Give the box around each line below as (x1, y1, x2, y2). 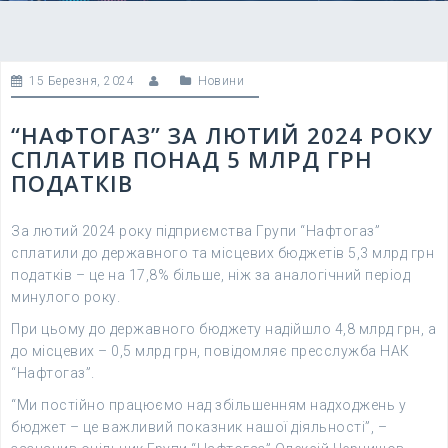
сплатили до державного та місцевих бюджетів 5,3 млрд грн (11, 245, 434, 261)
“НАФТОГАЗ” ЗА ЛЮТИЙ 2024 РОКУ (11, 120, 433, 150)
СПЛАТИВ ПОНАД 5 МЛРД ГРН (11, 144, 373, 174)
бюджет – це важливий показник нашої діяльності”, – (11, 419, 387, 435)
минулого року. (11, 289, 120, 305)
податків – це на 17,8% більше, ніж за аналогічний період (11, 267, 410, 283)
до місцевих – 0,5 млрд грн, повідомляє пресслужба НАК (11, 343, 410, 359)
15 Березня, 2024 (29, 74, 134, 88)
